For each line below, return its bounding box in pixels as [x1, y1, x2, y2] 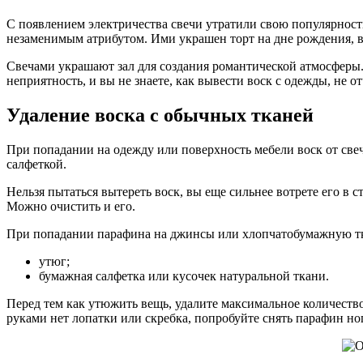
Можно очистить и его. [6, 199, 135, 213]
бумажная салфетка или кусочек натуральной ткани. [39, 268, 329, 283]
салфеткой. [6, 156, 66, 171]
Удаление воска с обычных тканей [6, 104, 314, 126]
